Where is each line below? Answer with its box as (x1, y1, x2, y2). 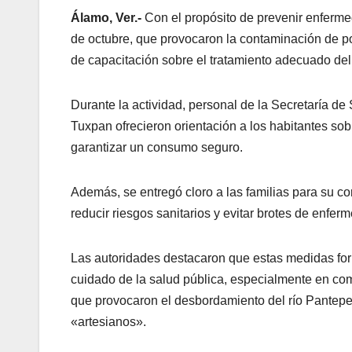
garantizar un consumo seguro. (71, 141, 243, 155)
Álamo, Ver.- (71, 11, 141, 25)
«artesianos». (71, 315, 146, 329)
